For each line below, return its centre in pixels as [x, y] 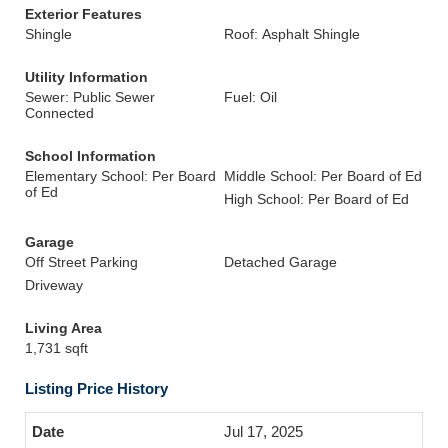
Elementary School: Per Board [120, 176]
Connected [59, 113]
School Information [90, 156]
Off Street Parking [81, 262]
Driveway [54, 285]
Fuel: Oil [250, 97]
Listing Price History [96, 388]
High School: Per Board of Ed [316, 199]
